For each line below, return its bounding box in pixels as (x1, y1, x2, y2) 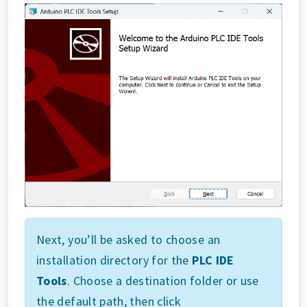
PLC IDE (192, 252, 234, 269)
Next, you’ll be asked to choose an (36, 232, 221, 248)
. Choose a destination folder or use (66, 273, 259, 289)
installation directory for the (36, 252, 193, 269)
